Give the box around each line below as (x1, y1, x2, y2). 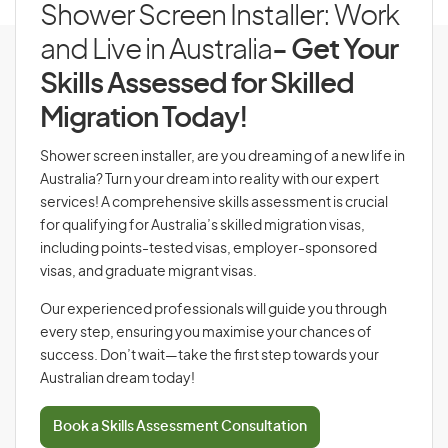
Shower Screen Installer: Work (40, 3, 399, 31)
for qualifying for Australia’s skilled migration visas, (40, 219, 365, 233)
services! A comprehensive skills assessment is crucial (40, 196, 388, 210)
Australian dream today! (40, 372, 195, 386)
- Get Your (272, 37, 398, 65)
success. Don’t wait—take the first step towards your (40, 349, 379, 363)
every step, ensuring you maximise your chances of (40, 326, 372, 340)
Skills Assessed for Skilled (40, 71, 354, 99)
